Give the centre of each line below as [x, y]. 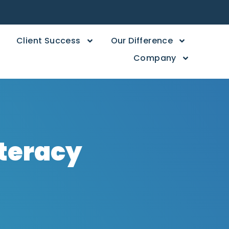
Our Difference [142, 41]
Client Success [49, 41]
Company [155, 58]
